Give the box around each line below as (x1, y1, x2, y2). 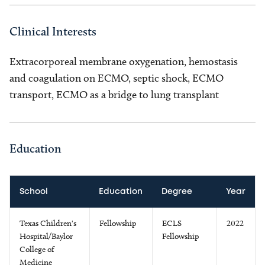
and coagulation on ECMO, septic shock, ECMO (9, 72, 224, 85)
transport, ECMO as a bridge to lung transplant (9, 88, 219, 101)
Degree (161, 188, 192, 195)
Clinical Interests (9, 24, 96, 38)
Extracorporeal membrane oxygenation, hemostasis (9, 55, 238, 68)
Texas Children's (20, 218, 76, 228)
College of (20, 244, 54, 254)
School (20, 188, 48, 195)
